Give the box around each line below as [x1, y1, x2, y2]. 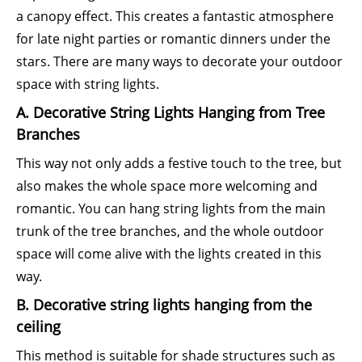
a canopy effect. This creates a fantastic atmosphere [16, 7, 334, 25]
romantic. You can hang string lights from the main [16, 200, 326, 217]
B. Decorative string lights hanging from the [16, 295, 312, 314]
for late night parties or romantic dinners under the [16, 30, 330, 48]
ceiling [16, 317, 61, 336]
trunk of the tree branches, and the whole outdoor [16, 222, 324, 240]
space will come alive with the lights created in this [16, 245, 322, 263]
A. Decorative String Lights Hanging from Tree [16, 103, 325, 122]
